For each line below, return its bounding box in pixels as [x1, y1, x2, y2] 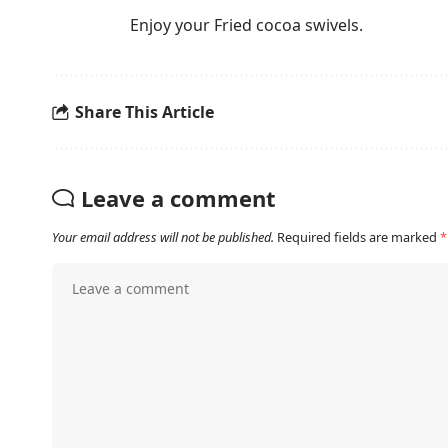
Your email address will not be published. [52, 228, 274, 246]
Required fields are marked [277, 228, 440, 246]
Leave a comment [81, 183, 276, 213]
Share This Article [75, 100, 214, 123]
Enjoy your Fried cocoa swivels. [130, 14, 363, 36]
